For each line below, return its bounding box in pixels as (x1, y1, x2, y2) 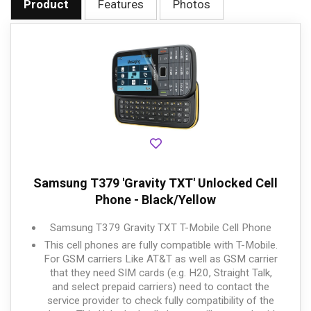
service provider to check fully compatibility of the (47, 294, 274, 307)
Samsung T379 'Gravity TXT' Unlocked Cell (33, 176, 278, 190)
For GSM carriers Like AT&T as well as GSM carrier (44, 253, 278, 265)
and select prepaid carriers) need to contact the (52, 280, 269, 293)
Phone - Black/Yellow (95, 192, 216, 207)
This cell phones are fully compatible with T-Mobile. (44, 239, 278, 251)
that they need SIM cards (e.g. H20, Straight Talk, (49, 267, 272, 279)
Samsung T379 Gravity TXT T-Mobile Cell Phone (50, 221, 271, 234)
